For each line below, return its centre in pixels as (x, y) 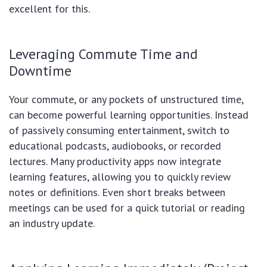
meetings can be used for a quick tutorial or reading (127, 207)
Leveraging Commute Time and (103, 53)
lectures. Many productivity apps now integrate (115, 161)
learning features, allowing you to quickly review (120, 176)
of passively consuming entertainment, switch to (119, 130)
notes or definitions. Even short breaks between (117, 192)
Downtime (40, 70)
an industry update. (52, 223)
